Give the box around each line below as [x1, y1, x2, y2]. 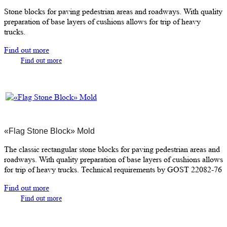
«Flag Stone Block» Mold [4, 126, 95, 135]
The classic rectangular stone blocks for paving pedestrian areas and [4, 144, 220, 154]
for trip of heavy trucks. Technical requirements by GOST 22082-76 [4, 164, 222, 174]
